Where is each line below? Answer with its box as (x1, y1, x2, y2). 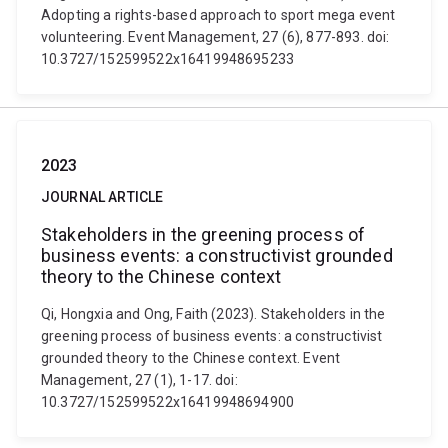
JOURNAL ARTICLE (41, 189, 164, 205)
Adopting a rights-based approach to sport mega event (41, 7, 396, 23)
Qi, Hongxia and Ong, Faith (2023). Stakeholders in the (41, 306, 386, 322)
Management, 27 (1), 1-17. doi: (41, 372, 238, 388)
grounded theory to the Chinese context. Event (41, 350, 341, 366)
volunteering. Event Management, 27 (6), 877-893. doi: (41, 29, 390, 45)
